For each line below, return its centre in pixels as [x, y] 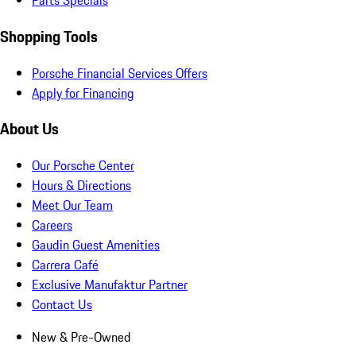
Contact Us [62, 305]
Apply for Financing [83, 93]
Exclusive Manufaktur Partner [110, 285]
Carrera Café [65, 265]
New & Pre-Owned [81, 337]
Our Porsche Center [83, 166]
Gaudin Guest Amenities [96, 245]
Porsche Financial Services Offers [120, 73]
